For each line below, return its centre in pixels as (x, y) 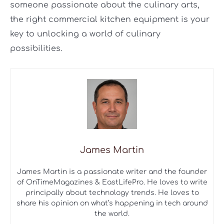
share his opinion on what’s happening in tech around (112, 203)
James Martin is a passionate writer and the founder (112, 172)
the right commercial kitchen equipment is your (110, 19)
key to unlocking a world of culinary (85, 34)
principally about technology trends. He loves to (112, 193)
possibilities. (36, 48)
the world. (112, 214)
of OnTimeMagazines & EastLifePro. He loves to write (112, 182)
